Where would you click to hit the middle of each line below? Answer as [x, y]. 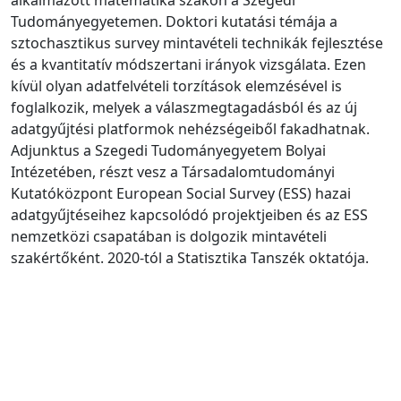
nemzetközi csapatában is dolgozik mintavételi [169, 236]
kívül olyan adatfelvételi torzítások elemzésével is [176, 85]
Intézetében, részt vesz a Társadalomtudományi [173, 171]
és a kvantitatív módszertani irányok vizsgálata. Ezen [188, 64]
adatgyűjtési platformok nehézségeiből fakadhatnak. [190, 128]
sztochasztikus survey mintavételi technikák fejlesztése [197, 43]
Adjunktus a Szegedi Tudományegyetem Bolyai [168, 150]
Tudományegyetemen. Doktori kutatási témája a [174, 21]
